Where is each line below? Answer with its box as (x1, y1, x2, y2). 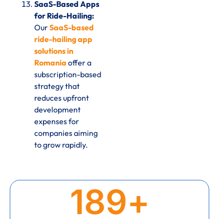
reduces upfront (34, 93, 89, 103)
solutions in (34, 46, 73, 56)
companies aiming (34, 128, 98, 138)
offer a (66, 58, 91, 68)
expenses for (34, 116, 79, 127)
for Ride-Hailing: (34, 11, 94, 21)
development (34, 105, 81, 115)
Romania (34, 58, 66, 68)
